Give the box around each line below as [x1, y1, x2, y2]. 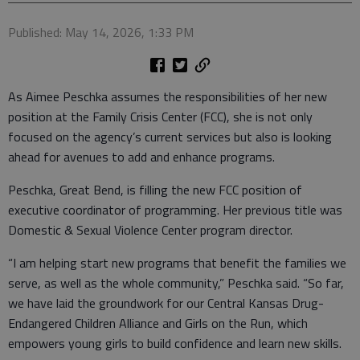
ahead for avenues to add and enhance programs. [8, 147, 275, 166]
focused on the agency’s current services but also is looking [8, 127, 332, 146]
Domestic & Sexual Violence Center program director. [8, 220, 292, 239]
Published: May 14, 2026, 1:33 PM [8, 22, 194, 42]
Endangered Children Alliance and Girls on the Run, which [8, 313, 308, 333]
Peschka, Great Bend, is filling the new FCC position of [8, 180, 302, 199]
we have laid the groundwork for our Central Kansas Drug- [8, 293, 324, 313]
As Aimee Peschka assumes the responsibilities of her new [8, 87, 327, 106]
